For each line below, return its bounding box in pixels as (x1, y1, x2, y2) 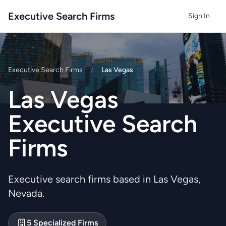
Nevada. (8, 187, 44, 199)
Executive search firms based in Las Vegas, (8, 173, 201, 185)
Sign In (188, 12, 210, 20)
